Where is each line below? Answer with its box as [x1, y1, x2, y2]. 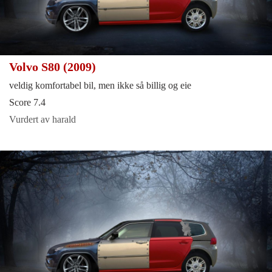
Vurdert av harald [9, 114, 76, 125]
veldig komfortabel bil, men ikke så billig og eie [9, 80, 191, 91]
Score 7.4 [9, 97, 46, 108]
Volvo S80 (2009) [9, 60, 99, 74]
